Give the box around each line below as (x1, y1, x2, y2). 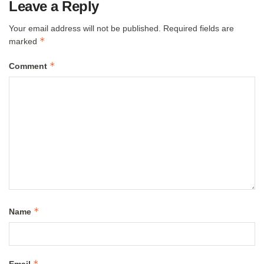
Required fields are (163, 24, 234, 34)
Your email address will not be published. (9, 24, 161, 34)
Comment (9, 61, 49, 71)
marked (9, 37, 39, 47)
